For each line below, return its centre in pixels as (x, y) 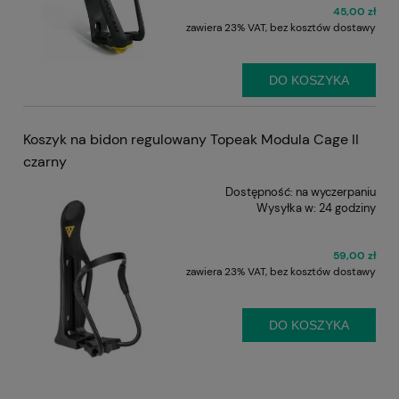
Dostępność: (259, 191)
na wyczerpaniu (336, 191)
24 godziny (347, 208)
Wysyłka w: (286, 208)
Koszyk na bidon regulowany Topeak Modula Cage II (191, 139)
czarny (45, 161)
